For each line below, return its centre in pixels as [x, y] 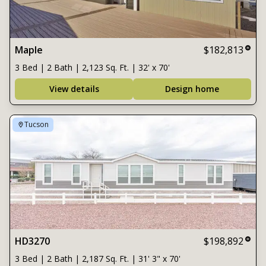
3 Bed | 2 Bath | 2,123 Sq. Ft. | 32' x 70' [92, 67]
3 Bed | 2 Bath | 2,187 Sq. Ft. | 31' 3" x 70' [98, 259]
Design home [192, 89]
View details [74, 89]
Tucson [37, 124]
